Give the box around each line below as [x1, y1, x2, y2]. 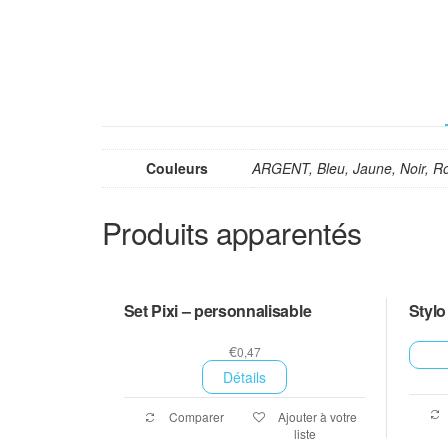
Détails [223, 366, 266, 387]
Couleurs [146, 158, 208, 179]
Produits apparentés [102, 211, 362, 255]
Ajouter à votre [277, 407, 357, 425]
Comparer [166, 407, 224, 425]
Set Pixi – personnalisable [123, 298, 312, 322]
